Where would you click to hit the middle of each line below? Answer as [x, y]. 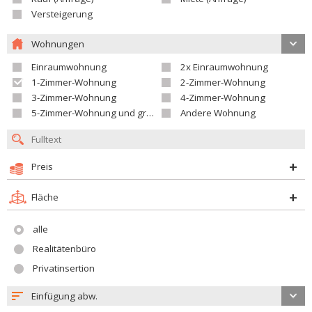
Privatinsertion [64, 268]
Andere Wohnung [218, 113]
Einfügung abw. [64, 296]
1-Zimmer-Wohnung [74, 82]
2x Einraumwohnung [224, 67]
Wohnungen [58, 44]
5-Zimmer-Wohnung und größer [89, 113]
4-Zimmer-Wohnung [223, 97]
